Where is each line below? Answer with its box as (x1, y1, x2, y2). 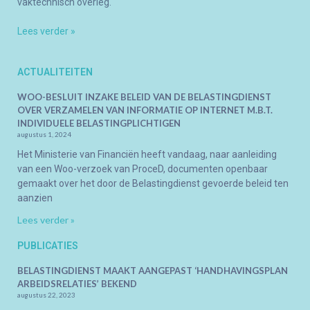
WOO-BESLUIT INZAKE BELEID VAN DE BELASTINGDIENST (17, 91, 271, 102)
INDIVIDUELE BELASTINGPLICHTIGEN (17, 117, 181, 129)
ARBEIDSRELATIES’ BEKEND (17, 277, 137, 289)
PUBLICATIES (17, 239, 78, 251)
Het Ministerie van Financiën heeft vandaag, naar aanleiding (17, 148, 277, 160)
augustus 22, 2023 (17, 290, 75, 299)
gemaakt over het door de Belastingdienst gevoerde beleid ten (17, 177, 289, 189)
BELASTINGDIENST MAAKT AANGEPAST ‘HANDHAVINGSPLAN (17, 264, 288, 276)
